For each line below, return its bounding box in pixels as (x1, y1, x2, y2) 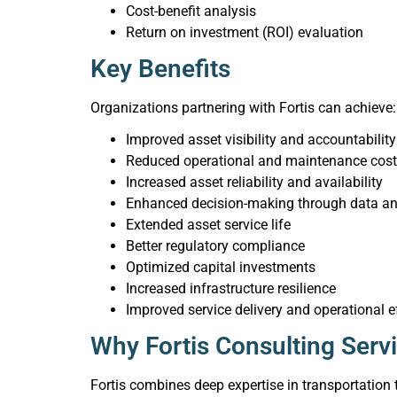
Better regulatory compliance (126, 237, 305, 254)
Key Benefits (90, 54, 230, 83)
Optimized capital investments (126, 259, 315, 276)
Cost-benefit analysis (126, 3, 256, 19)
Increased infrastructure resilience (126, 280, 336, 297)
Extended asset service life (126, 216, 291, 233)
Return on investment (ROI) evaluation (126, 24, 363, 41)
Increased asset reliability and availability (126, 174, 383, 191)
